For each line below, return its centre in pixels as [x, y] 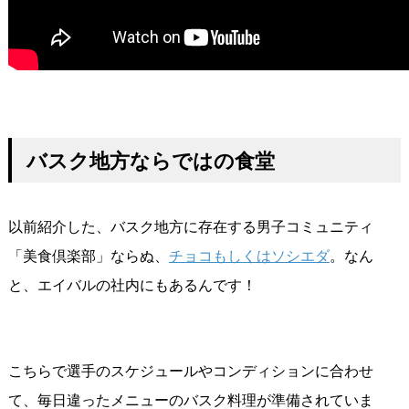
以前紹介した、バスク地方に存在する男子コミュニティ [190, 227]
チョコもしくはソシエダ [249, 256]
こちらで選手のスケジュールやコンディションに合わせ [190, 371]
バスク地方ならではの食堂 [150, 161]
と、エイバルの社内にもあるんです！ [132, 285]
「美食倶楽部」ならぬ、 [88, 256]
